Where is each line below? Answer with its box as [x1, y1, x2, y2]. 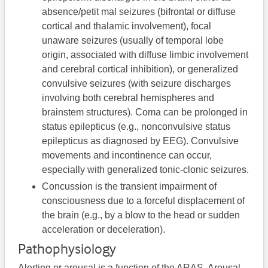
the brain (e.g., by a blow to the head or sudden [42, 210, 240, 221]
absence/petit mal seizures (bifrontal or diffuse [42, 7, 236, 17]
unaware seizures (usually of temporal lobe [42, 35, 224, 46]
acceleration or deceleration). [42, 224, 166, 235]
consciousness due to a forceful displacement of [42, 196, 245, 206]
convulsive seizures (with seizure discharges [42, 78, 232, 89]
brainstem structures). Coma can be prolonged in [42, 107, 248, 118]
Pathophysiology [18, 240, 117, 258]
